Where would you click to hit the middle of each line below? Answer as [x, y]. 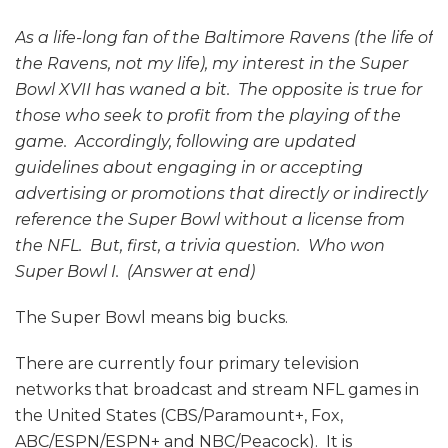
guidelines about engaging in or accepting [189, 168]
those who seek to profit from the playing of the [208, 116]
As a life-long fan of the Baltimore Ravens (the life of [224, 38]
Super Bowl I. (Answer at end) [135, 272]
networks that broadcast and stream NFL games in [217, 390]
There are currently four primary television [187, 364]
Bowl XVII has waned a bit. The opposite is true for [218, 90]
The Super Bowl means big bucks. [151, 318]
